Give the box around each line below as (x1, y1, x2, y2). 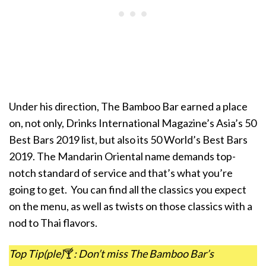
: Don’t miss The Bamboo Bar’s (74, 246, 214, 260)
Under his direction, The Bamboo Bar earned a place (9, 100, 248, 113)
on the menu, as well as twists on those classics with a (9, 199, 252, 213)
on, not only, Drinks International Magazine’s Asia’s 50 (9, 116, 256, 130)
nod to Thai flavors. (9, 216, 97, 230)
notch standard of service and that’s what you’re (9, 166, 233, 180)
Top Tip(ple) (9, 246, 64, 260)
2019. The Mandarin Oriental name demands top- (9, 150, 236, 163)
